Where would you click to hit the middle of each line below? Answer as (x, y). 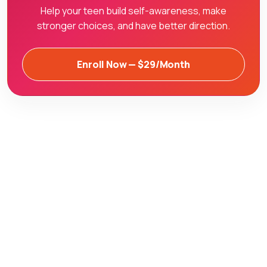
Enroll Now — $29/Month (133, 65)
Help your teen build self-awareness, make (133, 10)
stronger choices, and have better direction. (133, 25)
